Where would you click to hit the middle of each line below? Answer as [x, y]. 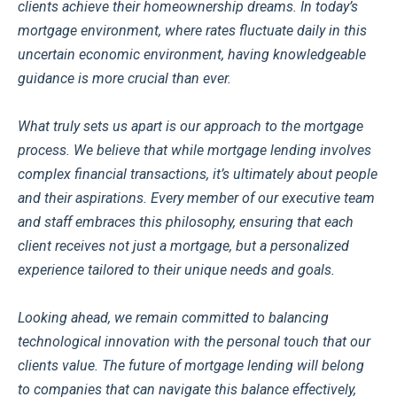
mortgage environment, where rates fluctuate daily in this [192, 30]
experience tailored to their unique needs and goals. [176, 269]
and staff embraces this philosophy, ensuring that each [186, 222]
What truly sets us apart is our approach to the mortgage [191, 126]
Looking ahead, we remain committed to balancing [173, 317]
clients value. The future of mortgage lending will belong [191, 365]
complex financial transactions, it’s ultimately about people [198, 174]
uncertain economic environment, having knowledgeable [192, 54]
